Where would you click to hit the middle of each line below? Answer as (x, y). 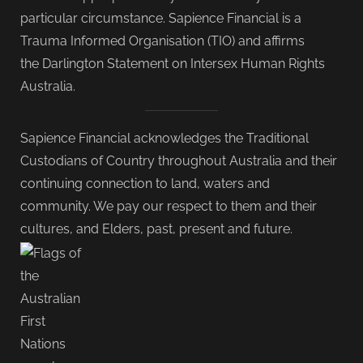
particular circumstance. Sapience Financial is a (161, 18)
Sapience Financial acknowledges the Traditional (164, 138)
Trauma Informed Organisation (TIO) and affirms (162, 41)
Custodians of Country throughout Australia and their (179, 161)
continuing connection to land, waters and (145, 184)
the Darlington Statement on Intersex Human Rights (173, 64)
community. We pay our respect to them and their (169, 206)
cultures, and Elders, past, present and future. (156, 229)
